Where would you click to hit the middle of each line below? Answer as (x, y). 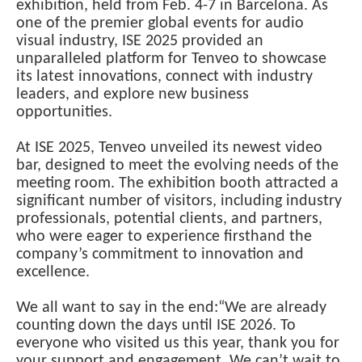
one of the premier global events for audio (160, 23)
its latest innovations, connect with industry (164, 77)
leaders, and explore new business (133, 95)
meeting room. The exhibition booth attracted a (177, 183)
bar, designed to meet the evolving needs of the (177, 166)
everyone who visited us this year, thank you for (178, 343)
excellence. (53, 272)
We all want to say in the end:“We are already (171, 308)
